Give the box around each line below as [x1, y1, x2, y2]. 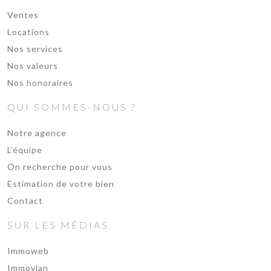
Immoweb [7, 246, 49, 256]
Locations [7, 27, 50, 37]
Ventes [7, 10, 39, 20]
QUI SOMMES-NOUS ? [7, 101, 137, 113]
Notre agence [7, 128, 67, 138]
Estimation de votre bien [7, 178, 114, 189]
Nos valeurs [7, 60, 58, 71]
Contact [7, 195, 43, 206]
